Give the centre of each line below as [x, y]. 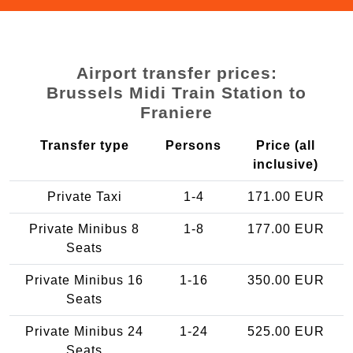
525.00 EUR [286, 331]
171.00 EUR [286, 196]
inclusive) [286, 164]
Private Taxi [84, 196]
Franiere [176, 112]
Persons [193, 145]
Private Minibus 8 [84, 229]
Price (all [286, 145]
